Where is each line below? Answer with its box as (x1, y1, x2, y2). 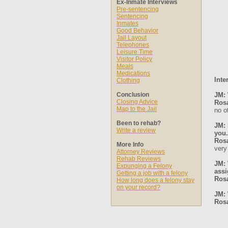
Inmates (117, 20, 138, 27)
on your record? (117, 184, 160, 191)
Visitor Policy (117, 55, 152, 63)
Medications (117, 70, 150, 77)
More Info (117, 141, 144, 148)
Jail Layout (117, 34, 147, 41)
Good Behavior (117, 27, 158, 34)
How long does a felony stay (117, 177, 194, 184)
